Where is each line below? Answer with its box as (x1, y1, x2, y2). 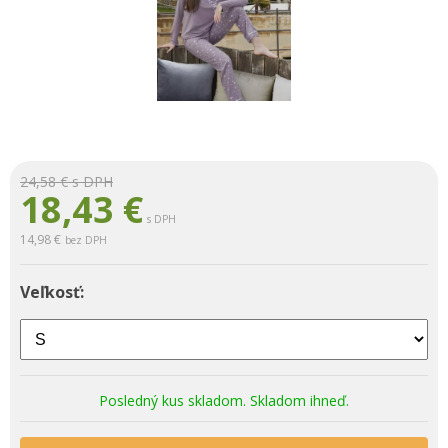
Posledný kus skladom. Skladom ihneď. (99, 391, 349, 410)
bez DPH (65, 233, 107, 247)
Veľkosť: (20, 281, 84, 303)
